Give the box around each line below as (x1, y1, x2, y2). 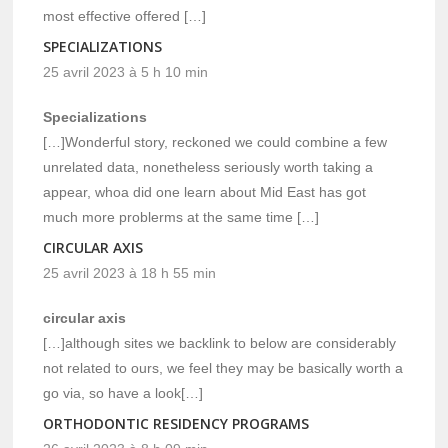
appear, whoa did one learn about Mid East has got (43, 184, 367, 201)
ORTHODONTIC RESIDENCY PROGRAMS (43, 414, 310, 434)
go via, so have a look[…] (43, 385, 204, 402)
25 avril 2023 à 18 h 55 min (43, 265, 217, 282)
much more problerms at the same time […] (43, 209, 320, 226)
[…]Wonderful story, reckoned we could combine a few (43, 134, 388, 151)
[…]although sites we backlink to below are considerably (43, 335, 397, 352)
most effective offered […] (43, 8, 207, 25)
